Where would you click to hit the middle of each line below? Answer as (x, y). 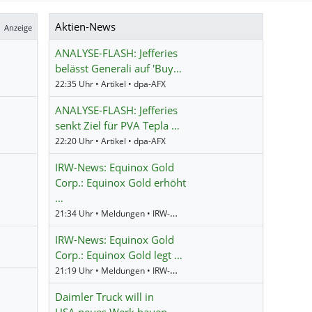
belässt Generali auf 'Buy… (119, 68)
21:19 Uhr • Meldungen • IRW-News (174, 270)
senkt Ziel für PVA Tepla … (118, 125)
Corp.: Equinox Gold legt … (119, 255)
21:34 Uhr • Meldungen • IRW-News (174, 212)
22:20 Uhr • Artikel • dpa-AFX (111, 141)
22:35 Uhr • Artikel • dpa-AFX (111, 84)
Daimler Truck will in (105, 296)
